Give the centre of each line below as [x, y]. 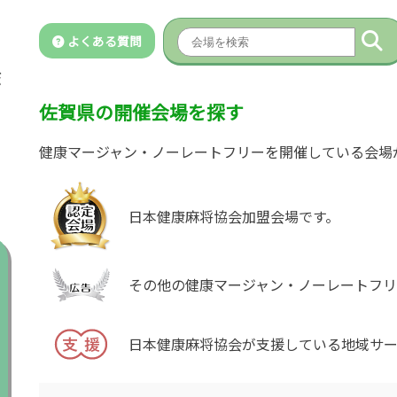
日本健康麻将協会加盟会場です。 [234, 216]
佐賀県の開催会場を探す [141, 112]
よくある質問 [103, 41]
